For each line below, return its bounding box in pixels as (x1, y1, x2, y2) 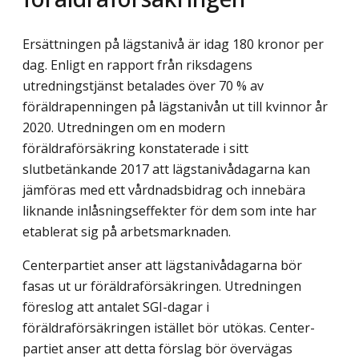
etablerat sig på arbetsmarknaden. (22, 222, 231, 240)
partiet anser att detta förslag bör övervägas (22, 339, 292, 357)
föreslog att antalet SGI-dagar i (22, 297, 209, 316)
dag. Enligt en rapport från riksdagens (22, 55, 252, 74)
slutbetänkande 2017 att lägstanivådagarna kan (22, 159, 310, 178)
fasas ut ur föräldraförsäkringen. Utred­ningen (22, 276, 301, 295)
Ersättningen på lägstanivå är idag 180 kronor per (22, 34, 324, 53)
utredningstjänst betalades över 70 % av (22, 76, 264, 95)
